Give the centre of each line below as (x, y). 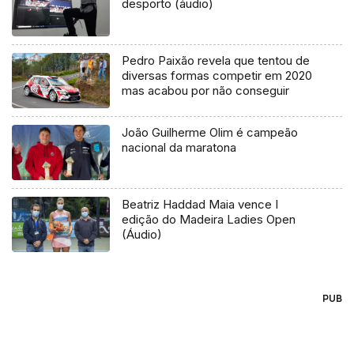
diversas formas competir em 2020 (217, 76)
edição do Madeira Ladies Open (209, 219)
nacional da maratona (179, 147)
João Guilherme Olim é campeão (210, 132)
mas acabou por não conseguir (206, 91)
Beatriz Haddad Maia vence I (200, 204)
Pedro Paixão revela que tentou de (216, 61)
